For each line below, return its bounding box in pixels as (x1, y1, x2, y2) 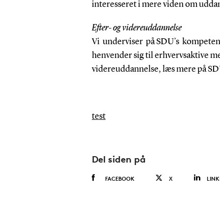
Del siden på (91, 153, 146, 165)
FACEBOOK (105, 174, 135, 182)
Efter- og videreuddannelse (91, 23, 182, 32)
